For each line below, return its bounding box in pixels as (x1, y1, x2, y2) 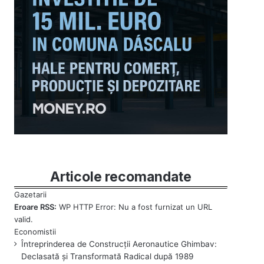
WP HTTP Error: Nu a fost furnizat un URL (57, 202, 213, 212)
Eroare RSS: (14, 202, 57, 212)
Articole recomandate (50, 168, 192, 185)
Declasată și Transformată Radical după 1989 (21, 251, 194, 261)
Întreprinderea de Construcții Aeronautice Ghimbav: (21, 239, 217, 249)
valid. (14, 214, 34, 224)
